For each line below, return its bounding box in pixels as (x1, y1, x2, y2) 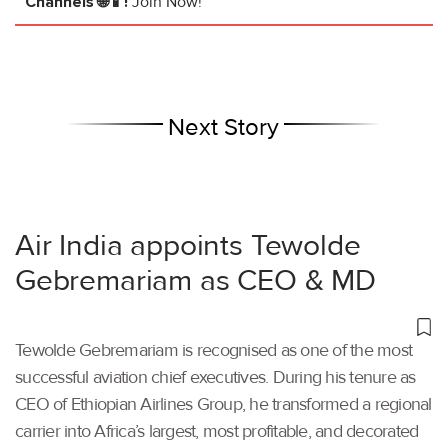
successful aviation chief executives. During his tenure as (15, 366, 416, 389)
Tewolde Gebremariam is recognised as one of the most (15, 339, 412, 362)
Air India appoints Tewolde (15, 227, 361, 265)
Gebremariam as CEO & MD (15, 262, 377, 300)
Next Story (168, 113, 280, 143)
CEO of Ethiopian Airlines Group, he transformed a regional (15, 393, 432, 416)
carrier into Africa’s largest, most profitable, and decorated (15, 420, 419, 443)
